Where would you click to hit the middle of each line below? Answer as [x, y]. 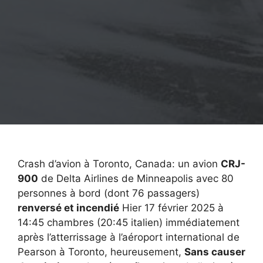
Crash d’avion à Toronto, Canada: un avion [119, 164]
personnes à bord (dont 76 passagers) [109, 193]
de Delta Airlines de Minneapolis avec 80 [136, 179]
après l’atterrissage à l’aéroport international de [129, 237]
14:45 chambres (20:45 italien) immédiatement [129, 223]
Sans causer [215, 252]
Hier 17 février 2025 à [171, 208]
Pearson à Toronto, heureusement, [101, 252]
